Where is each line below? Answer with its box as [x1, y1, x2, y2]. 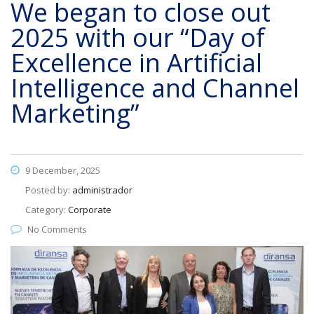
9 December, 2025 [23, 164, 100, 177]
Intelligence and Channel [11, 71, 299, 105]
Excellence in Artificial [11, 46, 262, 80]
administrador [72, 184, 132, 196]
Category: [25, 203, 68, 216]
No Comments [27, 223, 87, 235]
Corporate [68, 203, 111, 216]
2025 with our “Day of [11, 20, 265, 55]
